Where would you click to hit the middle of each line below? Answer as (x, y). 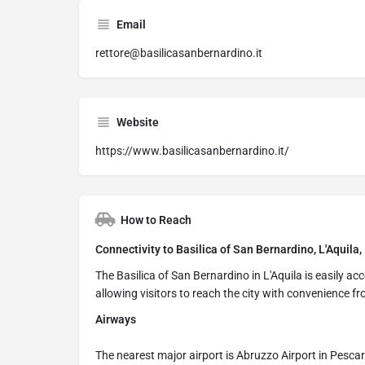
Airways (116, 320)
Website (138, 123)
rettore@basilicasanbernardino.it (179, 53)
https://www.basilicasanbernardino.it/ (192, 151)
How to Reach (156, 220)
